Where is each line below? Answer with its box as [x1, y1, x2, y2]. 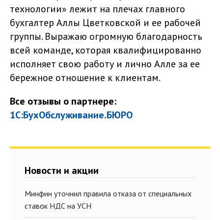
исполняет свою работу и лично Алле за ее [10, 57, 200, 70]
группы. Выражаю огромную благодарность [10, 30, 202, 43]
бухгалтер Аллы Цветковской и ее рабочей [10, 16, 201, 29]
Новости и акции [25, 164, 99, 177]
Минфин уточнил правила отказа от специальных [25, 189, 192, 198]
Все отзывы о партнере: [10, 95, 116, 108]
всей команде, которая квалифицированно [10, 44, 201, 56]
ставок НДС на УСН [25, 201, 91, 211]
